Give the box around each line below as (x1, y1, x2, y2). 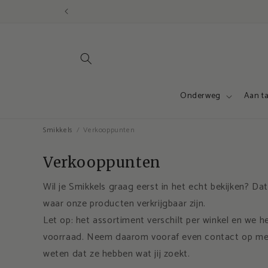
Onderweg (180, 89, 221, 103)
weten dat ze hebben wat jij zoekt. (43, 246, 190, 262)
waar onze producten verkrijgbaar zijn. (43, 196, 206, 212)
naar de (17, 5, 51, 20)
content (17, 16, 50, 31)
